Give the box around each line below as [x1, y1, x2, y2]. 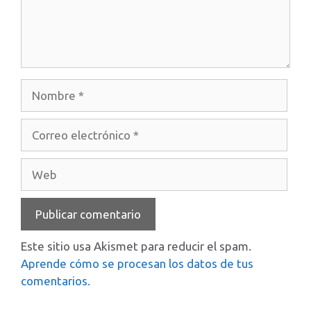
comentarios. [21, 274, 90, 287]
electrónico [20, 137, 80, 151]
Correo [20, 120, 56, 133]
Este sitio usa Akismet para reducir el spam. [21, 239, 251, 253]
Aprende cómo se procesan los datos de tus [21, 257, 253, 270]
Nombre [20, 81, 64, 94]
